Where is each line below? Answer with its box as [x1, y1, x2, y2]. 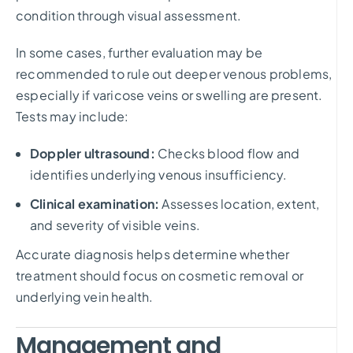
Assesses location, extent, [159, 195, 320, 212]
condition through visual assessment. [16, 6, 242, 24]
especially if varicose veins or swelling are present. [16, 86, 323, 103]
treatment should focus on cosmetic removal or [16, 266, 304, 284]
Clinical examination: [30, 195, 160, 212]
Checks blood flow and [154, 144, 300, 162]
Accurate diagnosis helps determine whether [16, 245, 290, 262]
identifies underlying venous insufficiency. [30, 165, 288, 183]
